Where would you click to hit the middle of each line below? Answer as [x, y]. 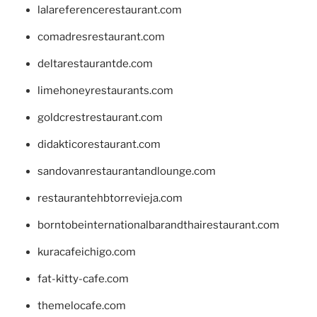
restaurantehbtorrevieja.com [110, 198]
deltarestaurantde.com [95, 64]
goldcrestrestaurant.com [100, 118]
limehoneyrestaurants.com [105, 91]
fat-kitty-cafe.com [83, 279]
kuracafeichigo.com [86, 252]
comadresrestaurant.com [101, 37]
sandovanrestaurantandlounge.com [126, 172]
